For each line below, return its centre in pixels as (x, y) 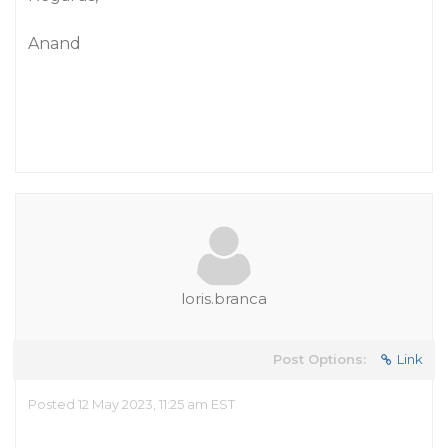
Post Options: (319, 359)
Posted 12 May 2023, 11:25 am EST (131, 404)
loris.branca (224, 298)
